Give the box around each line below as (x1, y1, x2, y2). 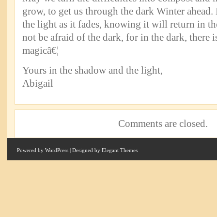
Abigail (22, 77, 53, 89)
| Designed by (68, 147, 102, 153)
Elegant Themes (102, 147, 138, 153)
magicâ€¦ (22, 45, 59, 56)
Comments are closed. (118, 118, 208, 129)
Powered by (17, 147, 45, 153)
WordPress (45, 147, 68, 153)
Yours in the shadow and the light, (22, 64, 163, 76)
